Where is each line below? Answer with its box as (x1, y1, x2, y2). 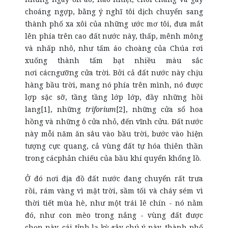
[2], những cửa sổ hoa (116, 104, 203, 114)
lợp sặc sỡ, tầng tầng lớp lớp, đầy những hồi (25, 92, 203, 102)
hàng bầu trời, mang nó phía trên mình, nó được (25, 80, 203, 90)
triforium (85, 104, 117, 114)
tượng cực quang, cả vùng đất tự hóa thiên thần (25, 141, 203, 151)
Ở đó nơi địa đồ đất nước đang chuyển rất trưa (25, 174, 203, 183)
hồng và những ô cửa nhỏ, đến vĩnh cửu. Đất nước (25, 117, 203, 126)
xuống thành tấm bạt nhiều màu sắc (25, 55, 203, 65)
